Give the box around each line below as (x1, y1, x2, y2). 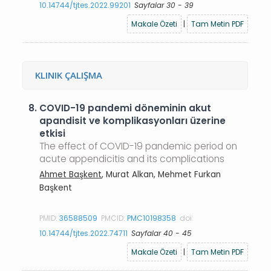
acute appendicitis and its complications (39, 152, 225, 165)
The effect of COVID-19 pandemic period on (39, 140, 238, 152)
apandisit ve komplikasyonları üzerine (39, 114, 226, 127)
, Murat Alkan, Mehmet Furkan (102, 168, 221, 180)
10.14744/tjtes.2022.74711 (39, 227, 128, 238)
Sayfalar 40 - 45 (131, 227, 192, 238)
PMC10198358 (127, 212, 177, 223)
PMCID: (101, 212, 128, 223)
